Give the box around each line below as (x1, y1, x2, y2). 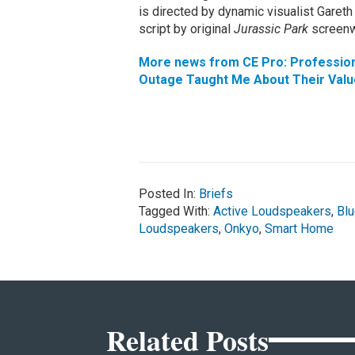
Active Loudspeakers (212, 204, 331, 219)
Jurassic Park (233, 21, 311, 37)
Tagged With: (138, 204, 213, 219)
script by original (138, 21, 234, 37)
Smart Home (264, 221, 334, 237)
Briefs (198, 186, 233, 202)
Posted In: (138, 186, 199, 202)
